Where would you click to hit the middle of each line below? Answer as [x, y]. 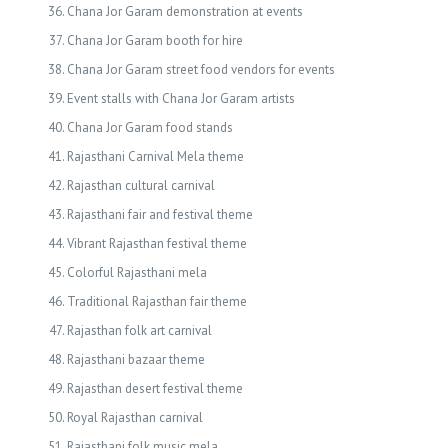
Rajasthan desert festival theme [154, 388]
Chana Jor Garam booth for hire [154, 40]
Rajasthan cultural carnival [140, 185]
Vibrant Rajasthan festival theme [156, 243]
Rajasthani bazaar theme [135, 359]
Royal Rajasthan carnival [134, 417]
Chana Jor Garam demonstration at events [184, 11]
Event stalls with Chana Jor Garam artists [180, 98]
